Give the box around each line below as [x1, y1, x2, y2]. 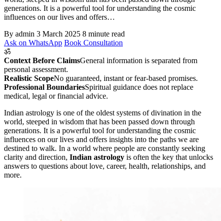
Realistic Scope [4, 74, 54, 83]
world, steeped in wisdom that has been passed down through [4, 117, 195, 126]
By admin [4, 30, 35, 38]
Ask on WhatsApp [4, 38, 62, 47]
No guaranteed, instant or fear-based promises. [54, 74, 198, 83]
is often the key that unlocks [124, 153, 213, 162]
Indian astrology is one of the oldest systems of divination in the [4, 109, 201, 117]
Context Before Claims [4, 56, 80, 65]
